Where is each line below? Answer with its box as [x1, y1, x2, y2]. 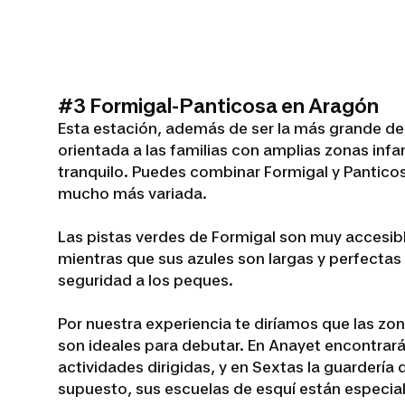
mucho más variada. [58, 184, 207, 203]
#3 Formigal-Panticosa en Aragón [58, 94, 379, 118]
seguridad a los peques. [58, 271, 233, 290]
